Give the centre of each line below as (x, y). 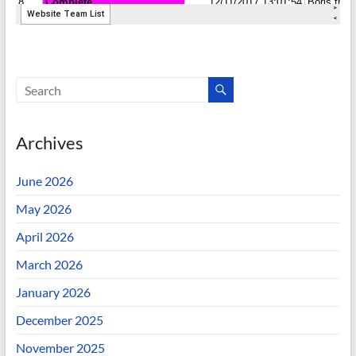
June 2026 (44, 181)
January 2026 (53, 292)
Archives (49, 143)
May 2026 (43, 209)
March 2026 (49, 264)
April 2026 (44, 236)
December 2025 (59, 320)
